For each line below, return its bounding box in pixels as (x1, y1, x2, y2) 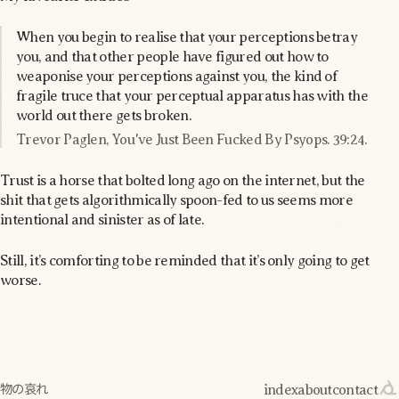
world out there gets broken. (16, 103, 191, 126)
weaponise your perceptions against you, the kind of (16, 64, 338, 86)
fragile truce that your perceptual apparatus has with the (16, 84, 368, 106)
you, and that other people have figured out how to (16, 45, 329, 67)
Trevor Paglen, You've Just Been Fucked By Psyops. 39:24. (16, 127, 368, 150)
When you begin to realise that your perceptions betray (16, 25, 358, 47)
